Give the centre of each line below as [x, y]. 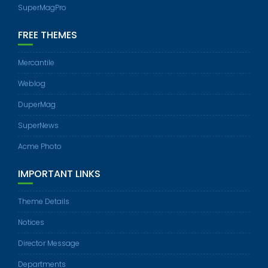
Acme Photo [40, 147]
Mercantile [36, 63]
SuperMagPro [42, 8]
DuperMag [37, 105]
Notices [31, 223]
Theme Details [44, 202]
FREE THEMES [48, 35]
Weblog [32, 84]
